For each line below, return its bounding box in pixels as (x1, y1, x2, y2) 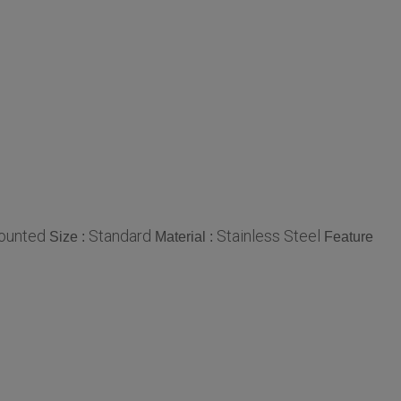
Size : (49, 228, 89, 244)
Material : (155, 228, 217, 244)
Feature (324, 228, 373, 244)
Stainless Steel (217, 226, 320, 245)
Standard (89, 226, 151, 245)
